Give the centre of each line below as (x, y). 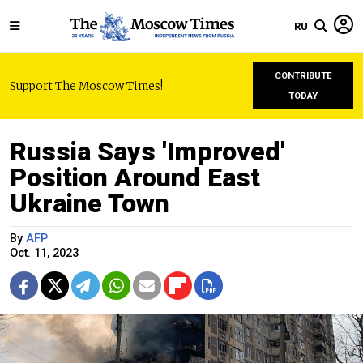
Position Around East (135, 177)
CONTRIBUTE (303, 76)
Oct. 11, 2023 (44, 253)
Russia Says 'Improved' (147, 152)
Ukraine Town (90, 203)
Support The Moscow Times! (86, 86)
